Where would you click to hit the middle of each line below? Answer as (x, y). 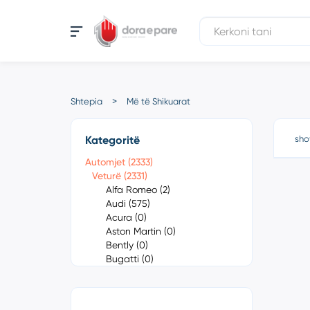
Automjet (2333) (119, 162)
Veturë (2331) (120, 176)
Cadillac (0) (132, 273)
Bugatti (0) (130, 259)
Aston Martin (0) (141, 231)
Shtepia (86, 101)
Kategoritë (112, 140)
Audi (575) (128, 203)
